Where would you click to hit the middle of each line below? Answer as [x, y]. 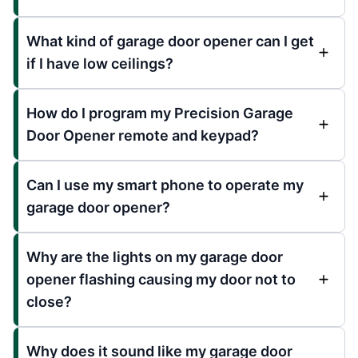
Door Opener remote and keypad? [143, 135]
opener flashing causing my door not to [161, 279]
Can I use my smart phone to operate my [165, 185]
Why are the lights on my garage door [155, 257]
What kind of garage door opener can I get [170, 41]
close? [49, 301]
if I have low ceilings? [100, 63]
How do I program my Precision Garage [160, 113]
